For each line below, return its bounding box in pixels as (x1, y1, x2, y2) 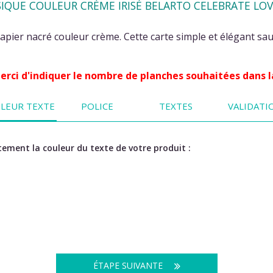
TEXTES (159, 100, 193, 113)
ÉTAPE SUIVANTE (93, 260, 165, 272)
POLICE (80, 100, 113, 113)
